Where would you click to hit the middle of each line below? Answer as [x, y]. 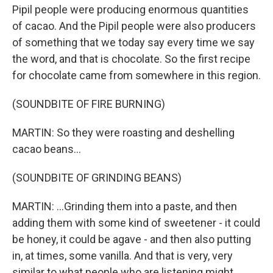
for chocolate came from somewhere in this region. [136, 75]
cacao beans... [47, 149]
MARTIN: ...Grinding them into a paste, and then [125, 206]
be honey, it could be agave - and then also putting [132, 239]
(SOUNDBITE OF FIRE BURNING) [89, 104]
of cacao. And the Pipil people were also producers [134, 26]
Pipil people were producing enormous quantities [130, 9]
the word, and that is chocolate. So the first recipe [131, 59]
